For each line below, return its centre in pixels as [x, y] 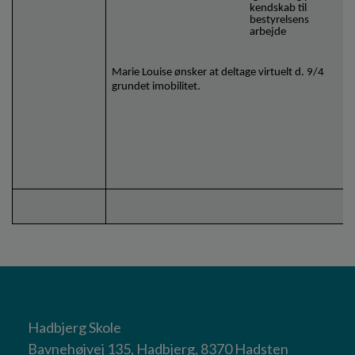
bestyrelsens [280, 21]
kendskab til [279, 9]
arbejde [269, 32]
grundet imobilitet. [157, 86]
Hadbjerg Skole [74, 328]
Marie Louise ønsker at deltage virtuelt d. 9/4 [218, 72]
